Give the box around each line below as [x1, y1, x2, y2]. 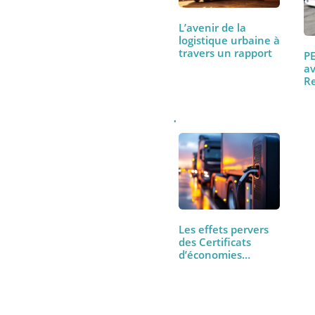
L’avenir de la [187, 104, 259, 120]
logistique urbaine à [187, 117, 295, 133]
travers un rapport [187, 131, 286, 146]
